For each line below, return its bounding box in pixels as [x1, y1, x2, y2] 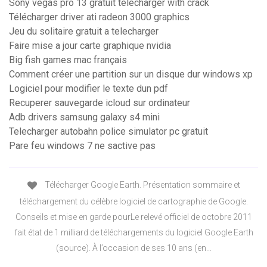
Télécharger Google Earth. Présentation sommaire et [42, 180, 240, 190]
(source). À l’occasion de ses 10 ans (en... [55, 243, 212, 253]
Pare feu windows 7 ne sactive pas [9, 140, 156, 152]
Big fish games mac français [9, 54, 127, 66]
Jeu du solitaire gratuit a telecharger [9, 26, 159, 38]
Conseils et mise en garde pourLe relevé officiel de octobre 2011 [15, 212, 252, 222]
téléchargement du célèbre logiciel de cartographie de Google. [19, 196, 248, 206]
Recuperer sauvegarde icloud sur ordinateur [9, 97, 190, 109]
